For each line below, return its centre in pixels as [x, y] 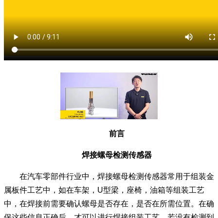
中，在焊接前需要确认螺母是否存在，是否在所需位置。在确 [109, 204]
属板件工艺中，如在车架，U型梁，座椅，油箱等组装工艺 [104, 190]
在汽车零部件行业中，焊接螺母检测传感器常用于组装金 [109, 176]
